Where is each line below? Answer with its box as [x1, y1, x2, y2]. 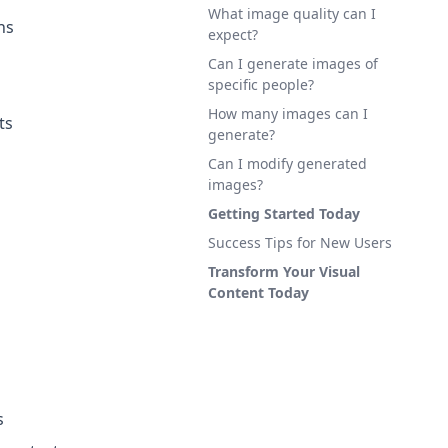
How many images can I [208, 104, 368, 123]
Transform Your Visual [208, 262, 360, 281]
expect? [208, 25, 258, 44]
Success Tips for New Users [208, 233, 392, 252]
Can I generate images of [208, 54, 378, 73]
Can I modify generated [208, 154, 367, 173]
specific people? [208, 75, 314, 94]
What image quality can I [208, 4, 376, 23]
